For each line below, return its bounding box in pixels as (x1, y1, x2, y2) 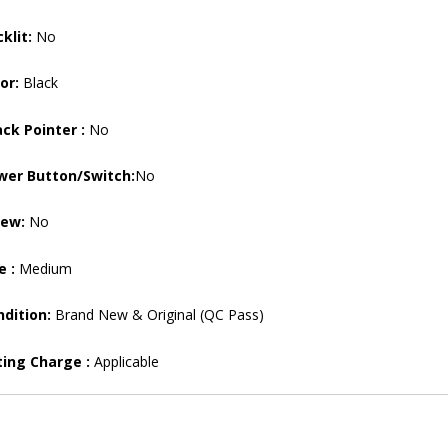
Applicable (90, 351, 159, 371)
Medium (15, 258, 72, 278)
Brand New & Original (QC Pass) (51, 305, 264, 325)
